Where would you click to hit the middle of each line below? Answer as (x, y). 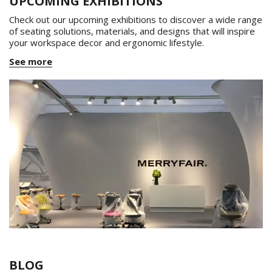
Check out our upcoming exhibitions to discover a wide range (136, 19)
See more (31, 61)
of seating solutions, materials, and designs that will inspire (132, 31)
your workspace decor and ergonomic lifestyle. (107, 42)
